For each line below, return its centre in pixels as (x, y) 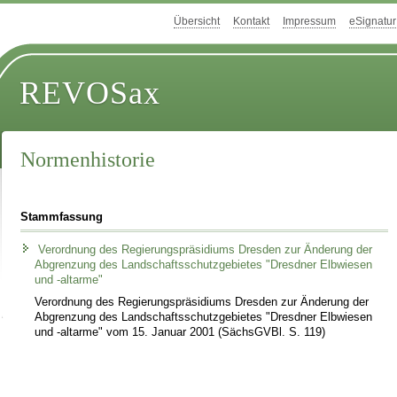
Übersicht (197, 22)
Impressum (309, 22)
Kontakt (251, 22)
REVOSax (90, 93)
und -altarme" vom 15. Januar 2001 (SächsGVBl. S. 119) (180, 332)
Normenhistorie (88, 160)
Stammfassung (62, 217)
